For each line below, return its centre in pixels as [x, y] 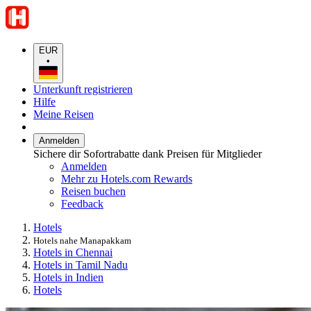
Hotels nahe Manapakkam [82, 240]
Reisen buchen [93, 191]
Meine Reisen [64, 114]
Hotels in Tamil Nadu [81, 264]
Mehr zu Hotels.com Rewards [127, 178]
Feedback [82, 203]
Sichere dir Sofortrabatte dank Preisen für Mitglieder [148, 153]
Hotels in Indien [68, 277]
